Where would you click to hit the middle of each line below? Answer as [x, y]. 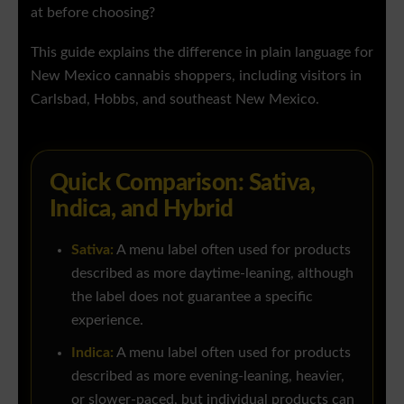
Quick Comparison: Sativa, [183, 184]
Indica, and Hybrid [142, 210]
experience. [107, 321]
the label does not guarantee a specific [192, 298]
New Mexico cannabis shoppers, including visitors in [196, 77]
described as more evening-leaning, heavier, [208, 377]
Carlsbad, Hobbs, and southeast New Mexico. [175, 100]
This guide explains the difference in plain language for [202, 53]
